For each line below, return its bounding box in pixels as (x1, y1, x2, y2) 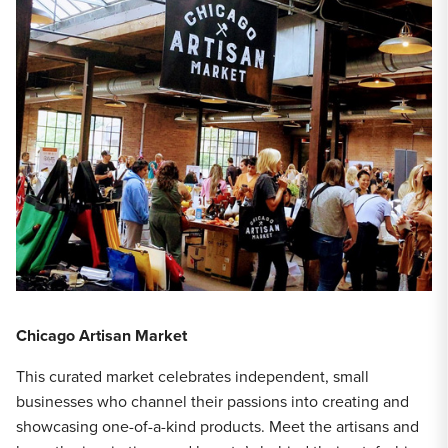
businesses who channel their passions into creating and (16, 389, 409, 413)
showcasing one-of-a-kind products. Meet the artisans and (16, 414, 419, 438)
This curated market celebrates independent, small (16, 364, 369, 388)
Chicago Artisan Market (16, 323, 187, 347)
